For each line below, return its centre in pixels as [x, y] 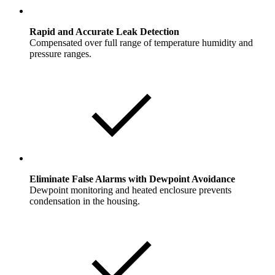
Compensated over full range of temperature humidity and [141, 43]
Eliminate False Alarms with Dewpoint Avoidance [132, 179]
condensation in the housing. [85, 201]
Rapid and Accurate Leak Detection [104, 32]
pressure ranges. [60, 54]
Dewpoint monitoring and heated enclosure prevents [130, 190]
